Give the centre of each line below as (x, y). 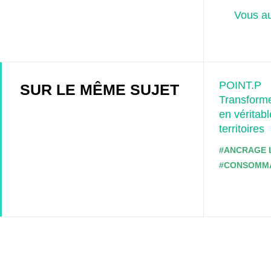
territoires (242, 129)
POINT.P (240, 85)
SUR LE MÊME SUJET (100, 89)
